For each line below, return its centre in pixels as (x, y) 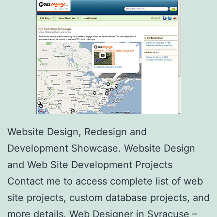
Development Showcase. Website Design (101, 148)
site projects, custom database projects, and (108, 198)
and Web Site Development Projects (90, 165)
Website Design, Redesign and (77, 132)
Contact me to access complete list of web (105, 181)
